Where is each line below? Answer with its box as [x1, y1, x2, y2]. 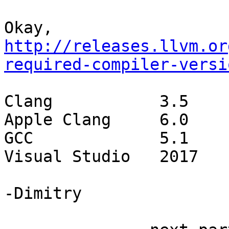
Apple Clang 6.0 [4, 110, 111, 129]
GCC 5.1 [4, 129, 33, 148]
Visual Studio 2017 [4, 147, 130, 166]
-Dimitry [4, 184, 82, 203]
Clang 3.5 [4, 92, 53, 111]
